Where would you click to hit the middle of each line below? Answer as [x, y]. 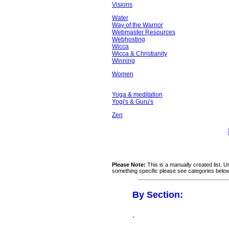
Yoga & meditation [137, 95]
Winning [123, 61]
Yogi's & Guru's [133, 102]
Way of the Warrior [138, 25]
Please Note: [129, 165]
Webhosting [129, 39]
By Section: [158, 195]
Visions [122, 5]
